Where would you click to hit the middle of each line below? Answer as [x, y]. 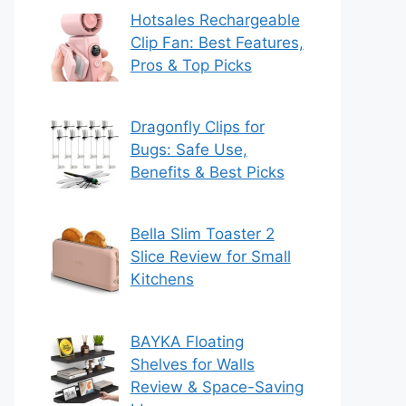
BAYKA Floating [187, 341]
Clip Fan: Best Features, [217, 42]
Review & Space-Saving [217, 387]
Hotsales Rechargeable [215, 19]
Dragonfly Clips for [197, 127]
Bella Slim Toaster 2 [202, 234]
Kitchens [162, 280]
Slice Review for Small [210, 257]
